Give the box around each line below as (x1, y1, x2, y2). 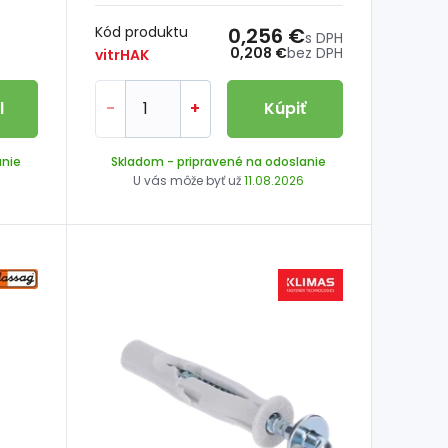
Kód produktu (94, 21, 188, 42)
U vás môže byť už (133, 171, 245, 189)
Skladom (111, 152, 165, 170)
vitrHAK (94, 44, 149, 65)
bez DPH (286, 42, 343, 63)
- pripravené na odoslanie (164, 152, 327, 170)
